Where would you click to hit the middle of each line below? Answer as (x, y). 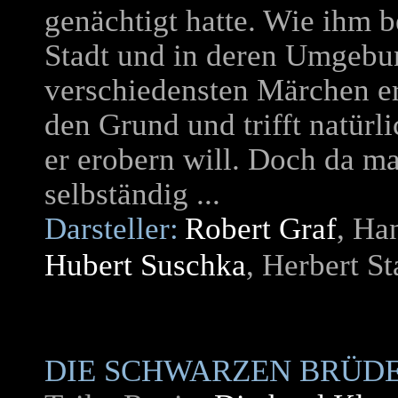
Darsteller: (111, 229)
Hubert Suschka (145, 265)
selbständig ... (132, 194)
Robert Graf (261, 229)
